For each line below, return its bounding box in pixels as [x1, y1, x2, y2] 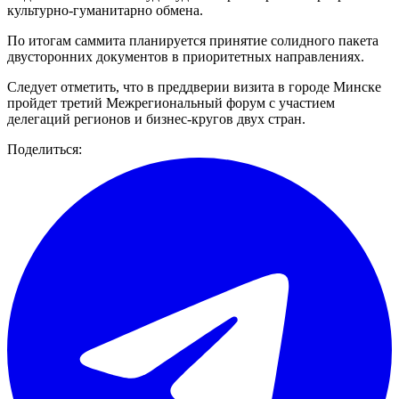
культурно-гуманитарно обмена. [7, 2, 203, 18]
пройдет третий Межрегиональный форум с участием [7, 94, 335, 110]
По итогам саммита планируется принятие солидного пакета [7, 32, 379, 48]
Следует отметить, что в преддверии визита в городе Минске [7, 78, 381, 94]
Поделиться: [7, 141, 82, 157]
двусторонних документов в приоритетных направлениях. [7, 48, 364, 64]
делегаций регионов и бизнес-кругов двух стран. [7, 110, 305, 126]
